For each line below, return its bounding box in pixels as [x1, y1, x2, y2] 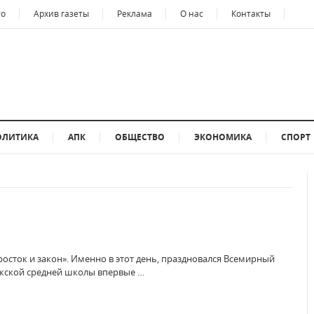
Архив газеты [34, 8, 89, 20]
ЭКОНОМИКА [194, 131, 252, 143]
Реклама [117, 8, 152, 20]
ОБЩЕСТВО [115, 131, 165, 143]
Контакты [231, 8, 271, 20]
